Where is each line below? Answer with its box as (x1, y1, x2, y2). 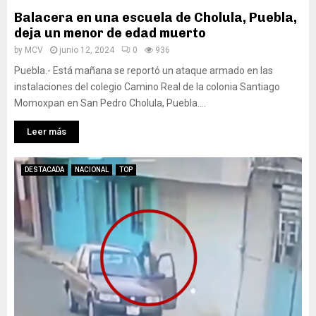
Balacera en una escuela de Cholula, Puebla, (14, 10, 297, 25)
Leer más (27, 126, 66, 137)
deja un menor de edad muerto (14, 25, 206, 41)
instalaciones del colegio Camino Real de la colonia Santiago (14, 81, 280, 92)
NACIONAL (75, 166, 109, 174)
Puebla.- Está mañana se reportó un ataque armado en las (14, 65, 273, 76)
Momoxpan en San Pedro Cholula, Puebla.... (14, 97, 206, 109)
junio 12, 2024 (59, 45, 114, 55)
